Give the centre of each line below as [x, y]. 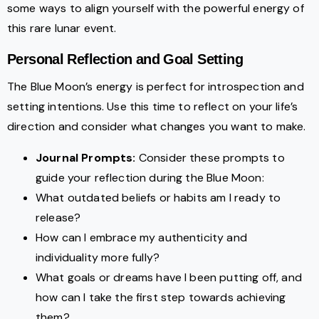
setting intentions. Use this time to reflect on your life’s [153, 107]
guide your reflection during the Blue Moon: [150, 178]
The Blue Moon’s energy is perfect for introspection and [156, 87]
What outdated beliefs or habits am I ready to [158, 198]
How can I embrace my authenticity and [141, 238]
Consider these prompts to [210, 158]
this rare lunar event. [62, 28]
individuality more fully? [98, 258]
